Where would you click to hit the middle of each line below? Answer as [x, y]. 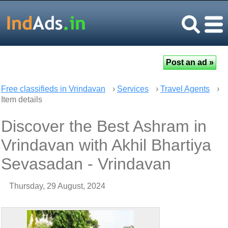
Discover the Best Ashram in [104, 126]
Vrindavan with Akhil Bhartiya [106, 145]
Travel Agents [185, 89]
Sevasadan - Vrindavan [86, 164]
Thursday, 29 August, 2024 [57, 186]
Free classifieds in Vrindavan [53, 89]
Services [133, 89]
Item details [22, 99]
